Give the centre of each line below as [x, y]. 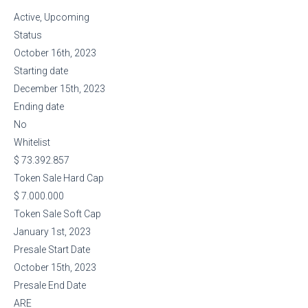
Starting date [41, 71]
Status [28, 35]
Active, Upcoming [52, 17]
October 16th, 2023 [55, 53]
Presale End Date [50, 285]
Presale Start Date [52, 250]
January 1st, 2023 [52, 232]
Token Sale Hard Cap [59, 178]
